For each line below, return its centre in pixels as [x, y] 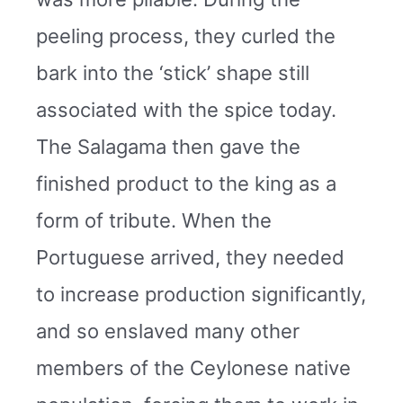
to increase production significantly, [201, 294]
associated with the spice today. [186, 109]
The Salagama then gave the [168, 146]
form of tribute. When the [154, 220]
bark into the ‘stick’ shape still [173, 72]
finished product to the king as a [186, 183]
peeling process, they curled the [186, 36]
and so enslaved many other [168, 331]
